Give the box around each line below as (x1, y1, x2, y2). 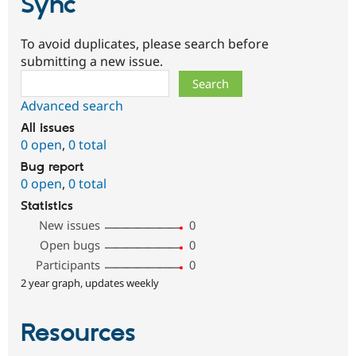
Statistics (21, 198, 73, 214)
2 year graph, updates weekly (21, 275, 159, 290)
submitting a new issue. (21, 52, 163, 70)
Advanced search (21, 96, 123, 114)
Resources (21, 317, 136, 350)
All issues (21, 120, 75, 136)
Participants (36, 256, 101, 273)
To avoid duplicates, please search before (21, 34, 269, 52)
